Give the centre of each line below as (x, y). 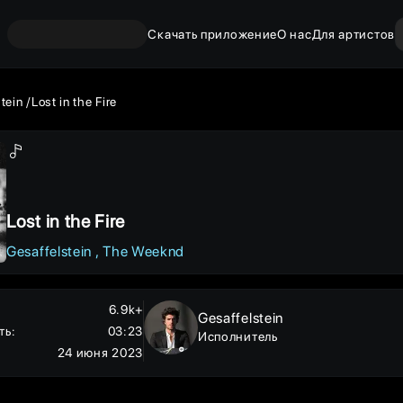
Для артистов (353, 34)
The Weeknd (144, 251)
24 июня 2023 (100, 353)
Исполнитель (237, 336)
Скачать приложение (213, 34)
